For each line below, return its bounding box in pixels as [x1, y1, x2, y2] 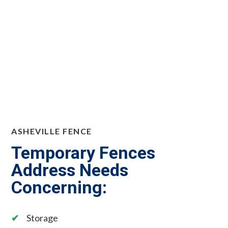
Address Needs [11, 159, 129, 180]
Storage [26, 212, 59, 223]
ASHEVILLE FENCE [11, 126, 92, 136]
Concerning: [11, 177, 107, 197]
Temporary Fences [11, 142, 156, 163]
